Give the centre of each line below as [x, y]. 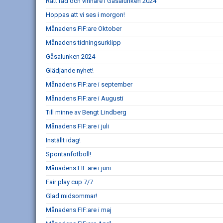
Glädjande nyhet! [70, 70]
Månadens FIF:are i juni [78, 168]
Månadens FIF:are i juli [77, 126]
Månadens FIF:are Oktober [84, 29]
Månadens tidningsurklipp [83, 43]
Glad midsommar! [71, 196]
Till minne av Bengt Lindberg [86, 112]
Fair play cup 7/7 [69, 182]
